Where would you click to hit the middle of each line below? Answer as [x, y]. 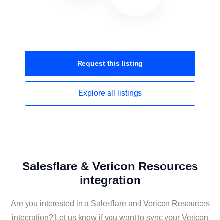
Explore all [98, 93]
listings [130, 93]
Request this [99, 63]
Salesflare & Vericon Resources [110, 166]
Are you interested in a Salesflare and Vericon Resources [110, 204]
